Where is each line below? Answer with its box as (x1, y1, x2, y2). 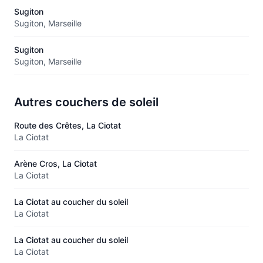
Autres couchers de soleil (14, 95, 159, 109)
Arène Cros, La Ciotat (14, 158, 97, 168)
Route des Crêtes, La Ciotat (14, 120, 121, 130)
